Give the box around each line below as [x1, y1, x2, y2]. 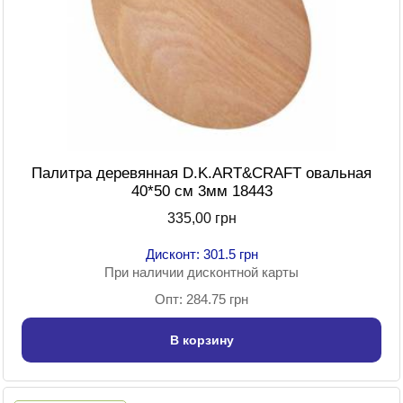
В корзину [169, 333, 234, 348]
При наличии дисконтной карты [104, 264, 299, 281]
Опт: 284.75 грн [155, 291, 248, 308]
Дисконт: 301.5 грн [145, 246, 258, 263]
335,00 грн [166, 210, 237, 227]
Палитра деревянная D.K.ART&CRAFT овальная [31, 165, 372, 183]
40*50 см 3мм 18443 [130, 183, 273, 201]
